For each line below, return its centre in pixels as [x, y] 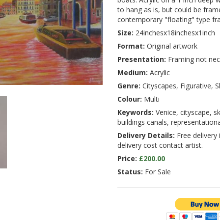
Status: [130, 172]
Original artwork [171, 46]
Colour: [130, 99]
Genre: [129, 86]
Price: [127, 159]
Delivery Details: [146, 136]
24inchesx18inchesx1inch [174, 33]
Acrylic [159, 73]
